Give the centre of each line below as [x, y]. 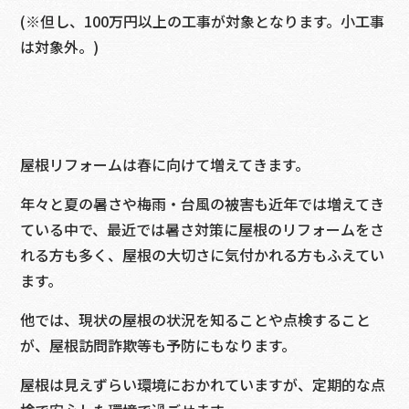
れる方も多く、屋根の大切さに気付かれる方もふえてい [203, 255]
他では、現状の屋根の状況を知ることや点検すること [196, 320]
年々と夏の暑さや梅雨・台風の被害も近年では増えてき [203, 204]
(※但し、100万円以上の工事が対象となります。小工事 [203, 21]
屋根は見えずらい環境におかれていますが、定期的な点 [203, 385]
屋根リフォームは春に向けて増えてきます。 [165, 165]
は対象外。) [60, 47]
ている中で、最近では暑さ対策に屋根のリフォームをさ [203, 230]
